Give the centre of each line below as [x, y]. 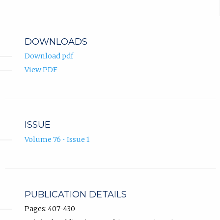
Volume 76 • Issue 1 [57, 139]
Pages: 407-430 [50, 208]
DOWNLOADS [56, 42]
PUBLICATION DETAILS [75, 194]
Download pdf [49, 56]
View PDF [41, 70]
